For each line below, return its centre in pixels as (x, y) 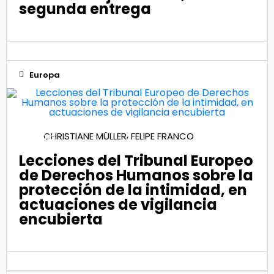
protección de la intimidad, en (133, 190)
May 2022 (37, 138)
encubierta (61, 220)
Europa (45, 75)
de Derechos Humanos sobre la (136, 176)
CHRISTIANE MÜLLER (85, 136)
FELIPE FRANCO (162, 136)
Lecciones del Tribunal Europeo (136, 161)
